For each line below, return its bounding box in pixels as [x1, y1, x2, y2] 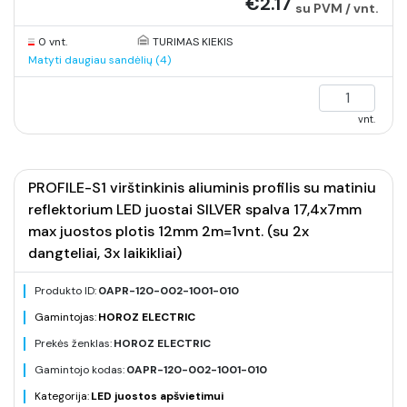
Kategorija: [35, 389, 89, 403]
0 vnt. [38, 35, 67, 49]
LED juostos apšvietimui [91, 389, 223, 403]
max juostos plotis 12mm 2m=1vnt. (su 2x [28, 222, 309, 241]
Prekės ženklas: [35, 336, 112, 351]
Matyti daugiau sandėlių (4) [28, 53, 171, 67]
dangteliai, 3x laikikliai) [28, 243, 182, 263]
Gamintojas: [35, 310, 96, 324]
